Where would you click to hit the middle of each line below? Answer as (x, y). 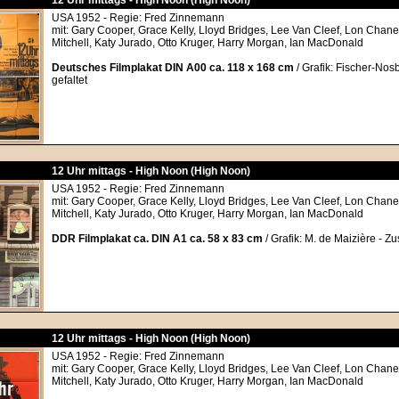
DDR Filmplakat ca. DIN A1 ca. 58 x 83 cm (157, 239)
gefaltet (69, 80)
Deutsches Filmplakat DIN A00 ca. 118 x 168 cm (173, 68)
